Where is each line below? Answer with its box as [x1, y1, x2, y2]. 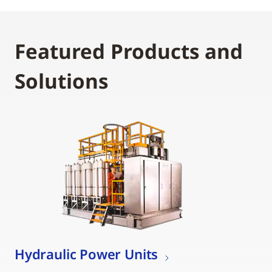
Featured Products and [15, 37, 243, 65]
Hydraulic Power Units [15, 244, 158, 263]
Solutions [15, 67, 108, 95]
